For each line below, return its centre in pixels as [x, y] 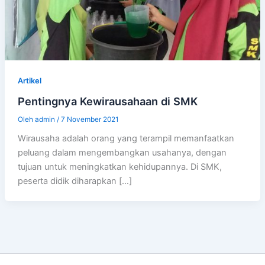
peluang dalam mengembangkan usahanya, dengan [122, 153]
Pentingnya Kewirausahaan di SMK [107, 101]
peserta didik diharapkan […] [75, 181]
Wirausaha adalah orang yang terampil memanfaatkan [126, 139]
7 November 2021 [90, 119]
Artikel [29, 80]
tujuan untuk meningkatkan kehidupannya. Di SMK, [119, 167]
